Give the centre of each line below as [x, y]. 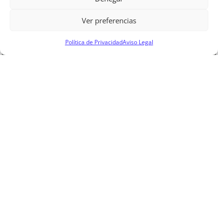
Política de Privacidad [94, 42]
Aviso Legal [138, 42]
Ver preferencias [109, 20]
